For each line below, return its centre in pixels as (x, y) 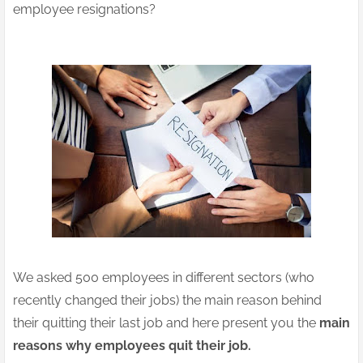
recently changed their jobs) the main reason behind (167, 301)
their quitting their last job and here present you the (166, 323)
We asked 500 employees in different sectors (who (164, 278)
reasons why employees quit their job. (137, 346)
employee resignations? (86, 10)
